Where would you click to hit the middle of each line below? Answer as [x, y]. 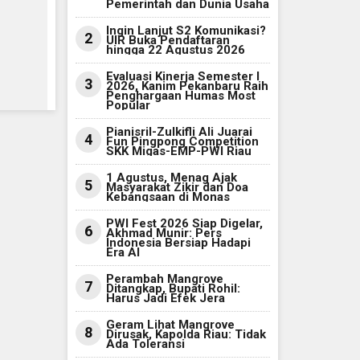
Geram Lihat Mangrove [170, 325]
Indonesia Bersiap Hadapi [178, 243]
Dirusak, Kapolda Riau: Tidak [186, 335]
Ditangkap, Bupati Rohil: [173, 289]
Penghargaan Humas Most [180, 96]
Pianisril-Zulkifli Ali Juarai [179, 132]
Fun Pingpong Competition [182, 142]
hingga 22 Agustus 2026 [175, 50]
